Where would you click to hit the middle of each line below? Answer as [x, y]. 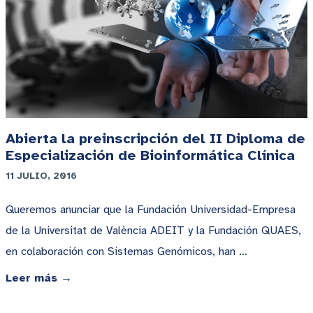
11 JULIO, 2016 [41, 176]
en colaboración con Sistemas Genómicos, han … [126, 252]
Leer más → [39, 278]
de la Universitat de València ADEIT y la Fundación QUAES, [153, 231]
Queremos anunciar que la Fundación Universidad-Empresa [151, 210]
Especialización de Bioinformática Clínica [150, 156]
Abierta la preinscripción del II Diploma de [155, 139]
